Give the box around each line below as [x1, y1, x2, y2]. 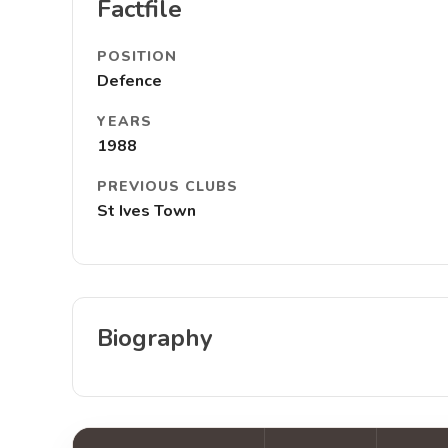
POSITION [97, 47, 177, 66]
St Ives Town [97, 200, 196, 222]
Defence [97, 70, 162, 92]
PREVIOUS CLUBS [97, 177, 238, 196]
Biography [97, 322, 213, 354]
